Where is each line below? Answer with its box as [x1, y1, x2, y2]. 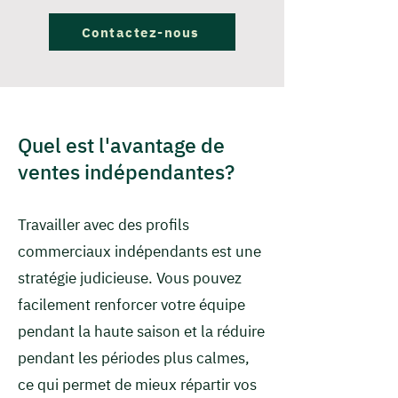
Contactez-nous [81, 23, 200, 41]
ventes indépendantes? [18, 158, 235, 185]
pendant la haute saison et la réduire [18, 322, 265, 341]
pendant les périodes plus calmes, [18, 348, 250, 368]
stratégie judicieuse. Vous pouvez [18, 268, 242, 288]
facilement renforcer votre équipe [18, 295, 245, 314]
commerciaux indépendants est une [18, 242, 261, 261]
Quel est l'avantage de [18, 131, 225, 158]
